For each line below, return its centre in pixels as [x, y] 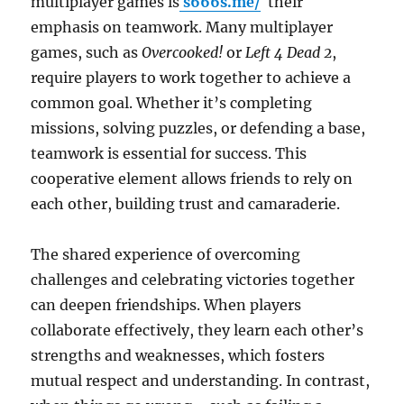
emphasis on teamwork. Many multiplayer [182, 27]
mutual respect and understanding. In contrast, [201, 381]
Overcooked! [183, 52]
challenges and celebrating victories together [193, 280]
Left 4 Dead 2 [289, 52]
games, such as [87, 52]
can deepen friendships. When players [166, 305]
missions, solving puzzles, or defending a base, [198, 128]
